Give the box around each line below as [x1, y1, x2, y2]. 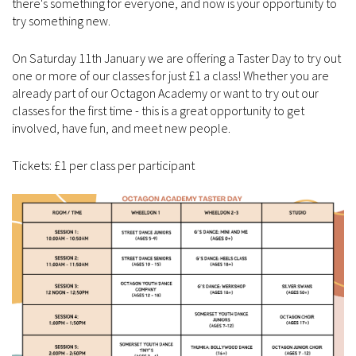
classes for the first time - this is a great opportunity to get [12, 102, 304, 118]
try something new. [12, 12, 110, 29]
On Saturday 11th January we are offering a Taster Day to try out [12, 49, 341, 66]
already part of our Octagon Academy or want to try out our [12, 84, 319, 101]
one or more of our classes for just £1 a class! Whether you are [12, 67, 329, 83]
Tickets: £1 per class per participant [12, 157, 195, 173]
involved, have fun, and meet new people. [12, 119, 230, 136]
